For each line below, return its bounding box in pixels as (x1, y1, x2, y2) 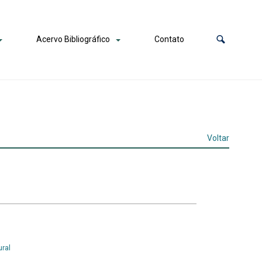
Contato (154, 35, 184, 44)
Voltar (207, 133, 229, 143)
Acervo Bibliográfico (36, 35, 110, 44)
